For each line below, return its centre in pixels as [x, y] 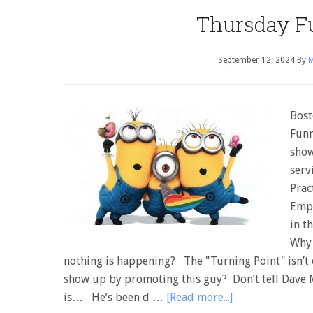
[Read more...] [199, 297]
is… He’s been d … [115, 297]
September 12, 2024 [256, 60]
